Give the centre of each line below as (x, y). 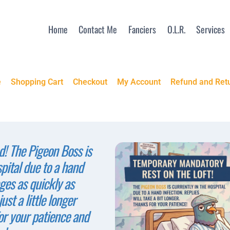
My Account (139, 82)
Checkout (90, 82)
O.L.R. (176, 29)
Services (211, 29)
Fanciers (142, 29)
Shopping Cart (37, 82)
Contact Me (98, 29)
